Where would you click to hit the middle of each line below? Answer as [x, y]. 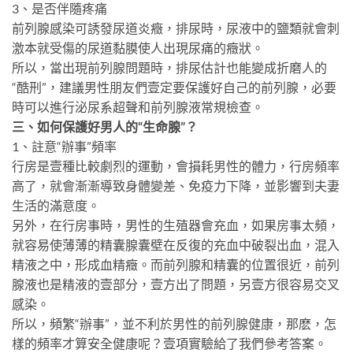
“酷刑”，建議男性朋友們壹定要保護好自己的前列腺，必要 [174, 87]
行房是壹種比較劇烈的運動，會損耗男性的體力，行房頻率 [176, 166]
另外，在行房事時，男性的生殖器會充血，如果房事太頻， [176, 225]
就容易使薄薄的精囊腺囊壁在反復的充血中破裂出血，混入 [176, 245]
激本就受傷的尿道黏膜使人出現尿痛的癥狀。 [138, 48]
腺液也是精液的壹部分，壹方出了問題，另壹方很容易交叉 [176, 284]
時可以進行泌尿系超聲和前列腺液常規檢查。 [138, 107]
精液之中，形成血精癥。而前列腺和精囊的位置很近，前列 [176, 265]
